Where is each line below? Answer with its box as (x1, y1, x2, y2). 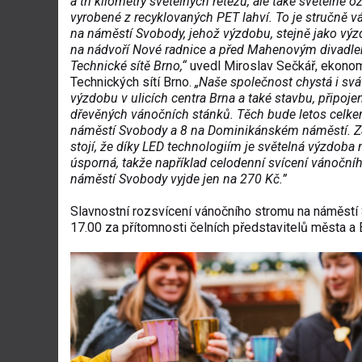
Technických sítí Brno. (70, 74, 195, 90)
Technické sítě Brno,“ (70, 57, 187, 74)
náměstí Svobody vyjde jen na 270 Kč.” (70, 170, 287, 187)
